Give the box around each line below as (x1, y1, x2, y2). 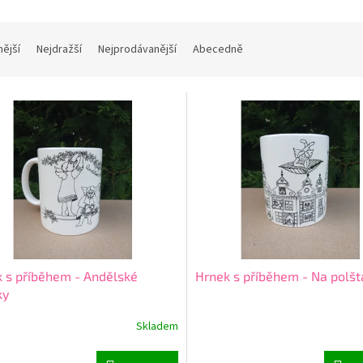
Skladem (135, 318, 178, 335)
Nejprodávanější (98, 41, 177, 58)
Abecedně (193, 41, 243, 58)
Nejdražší (36, 41, 82, 58)
